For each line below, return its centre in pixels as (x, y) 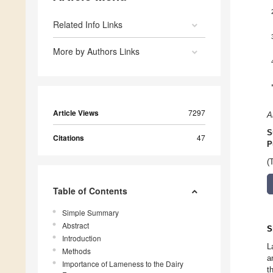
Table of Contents (90, 191)
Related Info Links (88, 25)
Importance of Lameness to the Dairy (123, 264)
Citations (69, 138)
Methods (76, 251)
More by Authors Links (96, 51)
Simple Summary (90, 213)
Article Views (76, 113)
